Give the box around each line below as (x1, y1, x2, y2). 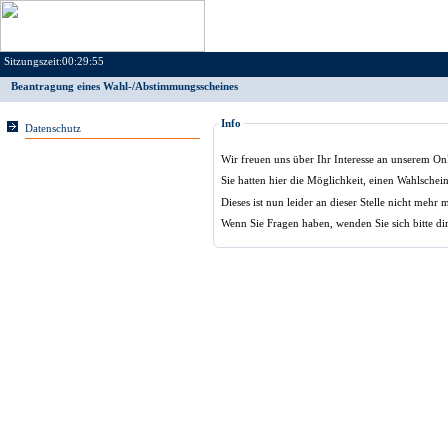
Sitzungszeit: (4, 56, 62, 67)
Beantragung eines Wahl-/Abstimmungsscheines (11, 81, 238, 92)
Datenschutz (25, 123, 81, 134)
